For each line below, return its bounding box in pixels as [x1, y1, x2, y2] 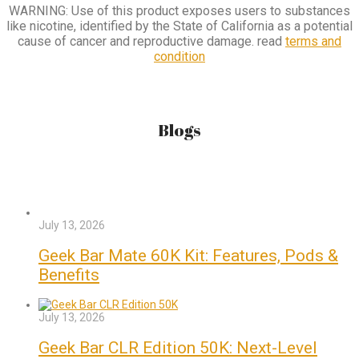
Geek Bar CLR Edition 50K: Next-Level [38, 337, 317, 357]
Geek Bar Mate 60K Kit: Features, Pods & [38, 245, 338, 265]
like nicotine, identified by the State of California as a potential [6, 18, 353, 34]
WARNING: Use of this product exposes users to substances [9, 3, 350, 19]
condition [154, 49, 205, 65]
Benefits [38, 264, 99, 284]
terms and [285, 34, 341, 50]
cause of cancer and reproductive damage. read [18, 34, 285, 50]
